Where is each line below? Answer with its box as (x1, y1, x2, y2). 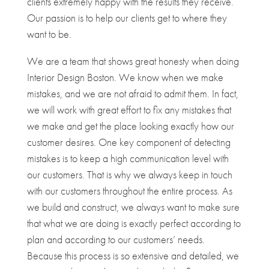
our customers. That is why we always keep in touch (26, 167, 232, 181)
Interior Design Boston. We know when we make (26, 70, 223, 84)
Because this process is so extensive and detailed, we (26, 248, 239, 262)
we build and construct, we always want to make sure (26, 199, 240, 214)
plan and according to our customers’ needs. (26, 232, 205, 246)
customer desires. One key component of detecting (26, 134, 231, 149)
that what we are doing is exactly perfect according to (26, 216, 241, 230)
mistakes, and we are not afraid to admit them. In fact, (26, 86, 238, 100)
